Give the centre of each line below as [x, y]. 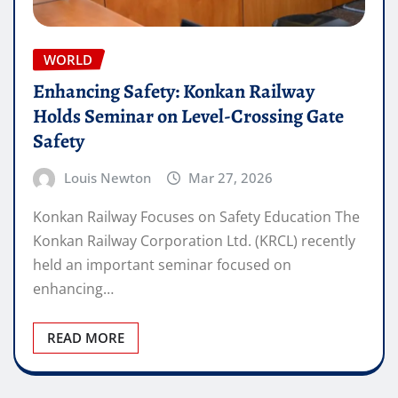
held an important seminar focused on [162, 264]
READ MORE [86, 337]
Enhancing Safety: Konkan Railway [174, 92]
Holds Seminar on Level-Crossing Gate [188, 117]
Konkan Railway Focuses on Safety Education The [196, 216]
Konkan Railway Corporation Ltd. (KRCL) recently [194, 240]
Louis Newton [107, 178]
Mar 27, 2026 [231, 178]
